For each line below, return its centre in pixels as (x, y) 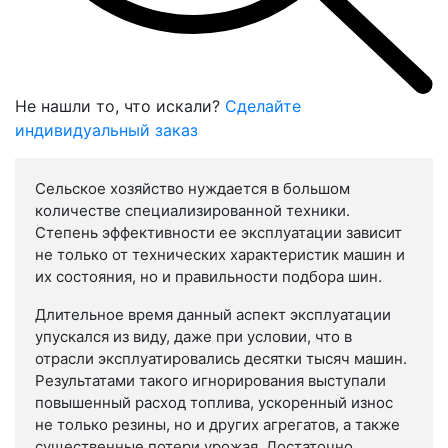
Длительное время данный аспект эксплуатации (213, 315)
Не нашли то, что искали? (120, 106)
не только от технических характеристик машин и (220, 255)
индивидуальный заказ (106, 130)
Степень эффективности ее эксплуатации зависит (218, 233)
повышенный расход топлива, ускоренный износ (214, 403)
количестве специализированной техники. (192, 211)
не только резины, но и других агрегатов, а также (217, 425)
